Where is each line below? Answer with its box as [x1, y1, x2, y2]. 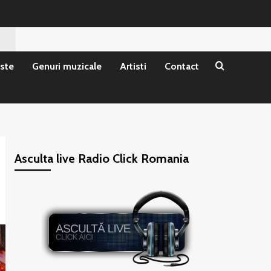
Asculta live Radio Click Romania [14, 151, 189, 166]
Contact [165, 60, 199, 72]
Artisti [120, 60, 146, 72]
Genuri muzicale [32, 60, 102, 72]
